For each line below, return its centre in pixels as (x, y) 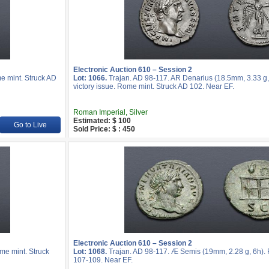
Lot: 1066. (90, 78)
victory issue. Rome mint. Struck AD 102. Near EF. (154, 86)
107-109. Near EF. (103, 260)
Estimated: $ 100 (102, 121)
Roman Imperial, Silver (110, 112)
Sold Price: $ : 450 (104, 129)
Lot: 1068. (90, 252)
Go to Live (30, 125)
